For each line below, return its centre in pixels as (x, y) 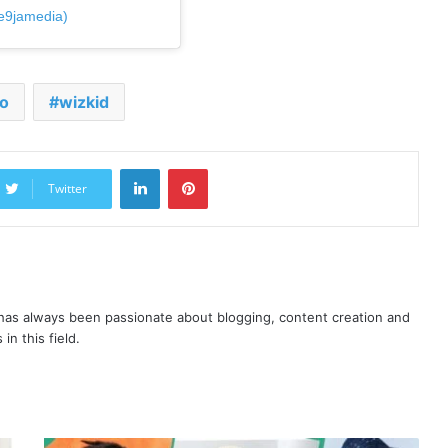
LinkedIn (185, 167)
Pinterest (235, 167)
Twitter (67, 188)
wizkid (83, 101)
